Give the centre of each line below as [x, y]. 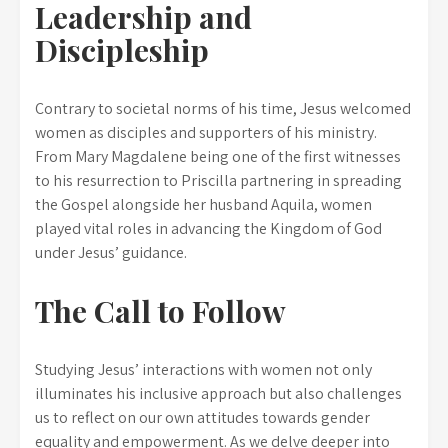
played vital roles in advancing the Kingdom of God [208, 228]
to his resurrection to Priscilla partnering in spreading [218, 180]
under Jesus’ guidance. [111, 252]
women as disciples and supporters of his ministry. [206, 132]
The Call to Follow [160, 311]
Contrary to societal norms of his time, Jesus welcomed [223, 108]
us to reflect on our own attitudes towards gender [202, 417]
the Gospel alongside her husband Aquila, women [203, 204]
